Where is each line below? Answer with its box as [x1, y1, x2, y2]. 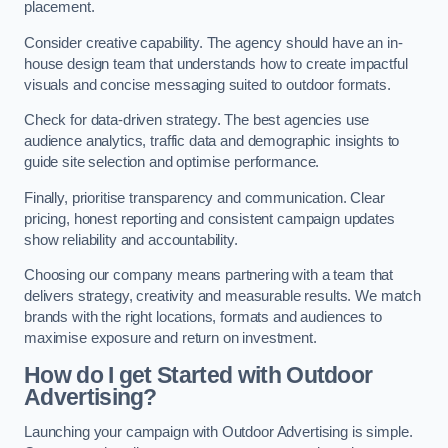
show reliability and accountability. [24, 231, 238, 248]
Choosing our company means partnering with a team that [24, 267, 394, 284]
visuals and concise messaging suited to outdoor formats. [24, 76, 391, 93]
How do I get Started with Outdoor [24, 361, 373, 388]
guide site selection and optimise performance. [24, 154, 320, 171]
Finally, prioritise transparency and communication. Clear [24, 189, 385, 206]
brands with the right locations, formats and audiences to [24, 309, 382, 326]
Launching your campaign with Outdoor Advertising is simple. [24, 424, 413, 441]
